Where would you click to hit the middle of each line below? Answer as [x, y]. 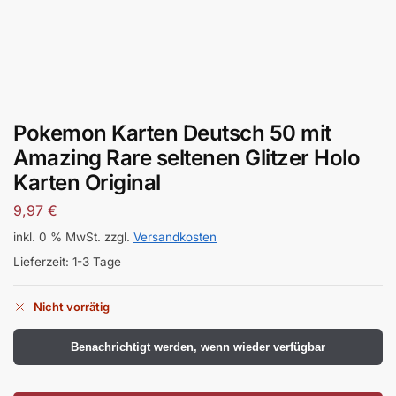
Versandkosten [175, 237]
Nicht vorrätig [72, 306]
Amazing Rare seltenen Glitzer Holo [187, 157]
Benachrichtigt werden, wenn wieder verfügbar [198, 346]
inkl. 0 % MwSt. [57, 237]
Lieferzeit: [43, 262]
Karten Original [87, 182]
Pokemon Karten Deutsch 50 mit [172, 133]
